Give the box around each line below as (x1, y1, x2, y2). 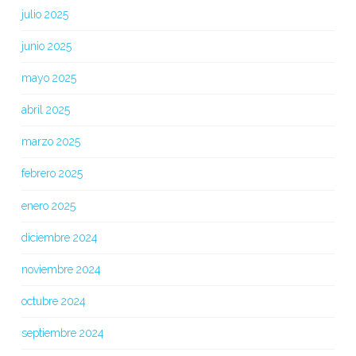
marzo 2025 (21, 135, 80, 149)
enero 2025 (21, 199, 75, 212)
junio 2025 (21, 39, 72, 52)
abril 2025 (21, 103, 70, 117)
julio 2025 (21, 7, 68, 21)
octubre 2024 (21, 295, 86, 308)
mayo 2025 (21, 71, 76, 84)
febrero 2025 (21, 167, 83, 180)
